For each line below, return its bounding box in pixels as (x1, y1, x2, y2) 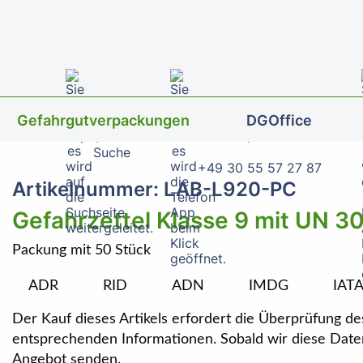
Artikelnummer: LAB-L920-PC (12, 177, 297, 201)
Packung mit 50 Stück (12, 243, 151, 258)
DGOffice (246, 112, 313, 129)
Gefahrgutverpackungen (17, 112, 190, 129)
